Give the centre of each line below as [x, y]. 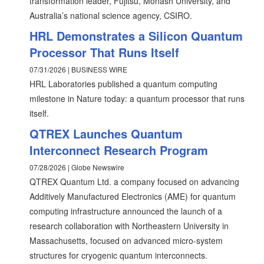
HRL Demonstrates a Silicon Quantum [136, 36]
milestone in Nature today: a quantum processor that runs [137, 98]
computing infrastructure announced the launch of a [126, 211]
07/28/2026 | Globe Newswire [77, 167]
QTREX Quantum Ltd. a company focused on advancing [134, 181]
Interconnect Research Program [119, 150]
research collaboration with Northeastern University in [129, 226]
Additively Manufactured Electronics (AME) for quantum [133, 196]
